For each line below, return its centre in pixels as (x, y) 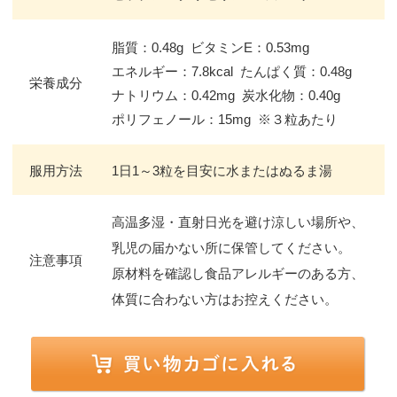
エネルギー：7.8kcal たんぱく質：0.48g (232, 72)
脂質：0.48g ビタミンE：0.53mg (210, 48)
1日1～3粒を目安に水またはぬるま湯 (222, 171)
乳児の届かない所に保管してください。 (231, 248)
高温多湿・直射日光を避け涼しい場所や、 (238, 222)
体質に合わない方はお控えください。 (225, 300)
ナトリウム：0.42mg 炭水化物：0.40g (226, 96)
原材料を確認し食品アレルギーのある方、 (238, 274)
